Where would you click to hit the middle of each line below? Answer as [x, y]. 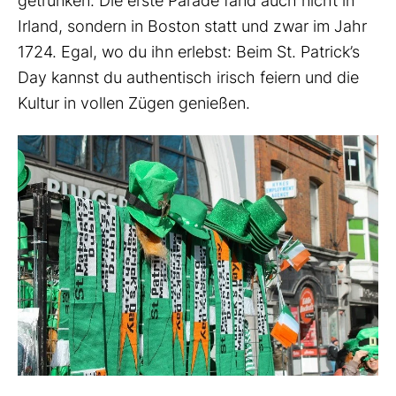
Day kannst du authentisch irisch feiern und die [188, 78]
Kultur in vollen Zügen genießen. [136, 103]
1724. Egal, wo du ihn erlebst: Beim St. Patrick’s [189, 52]
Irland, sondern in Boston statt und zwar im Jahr [192, 27]
